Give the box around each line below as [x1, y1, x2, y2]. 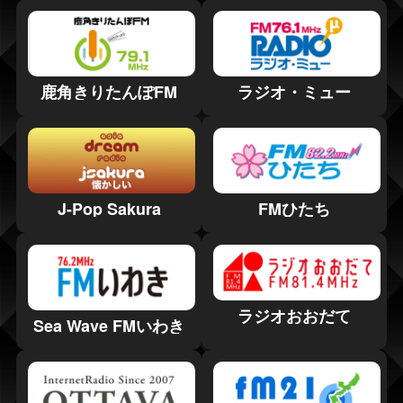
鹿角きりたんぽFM [40, 79, 177, 103]
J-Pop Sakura [57, 196, 161, 220]
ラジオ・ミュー [237, 79, 351, 103]
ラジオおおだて [237, 303, 351, 327]
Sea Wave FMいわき [33, 313, 184, 337]
